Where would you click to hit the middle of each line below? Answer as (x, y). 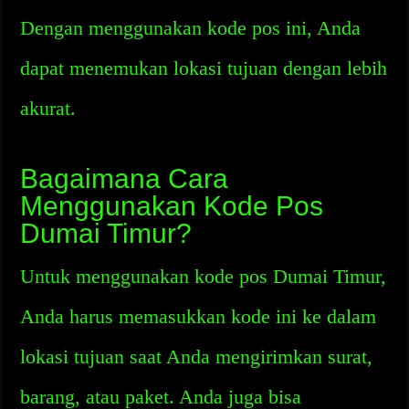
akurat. (48, 108)
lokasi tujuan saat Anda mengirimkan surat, (197, 357)
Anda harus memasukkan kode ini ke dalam (199, 316)
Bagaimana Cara (125, 178)
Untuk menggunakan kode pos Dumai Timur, (204, 276)
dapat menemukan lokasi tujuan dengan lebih (204, 68)
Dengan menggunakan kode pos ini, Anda (191, 28)
